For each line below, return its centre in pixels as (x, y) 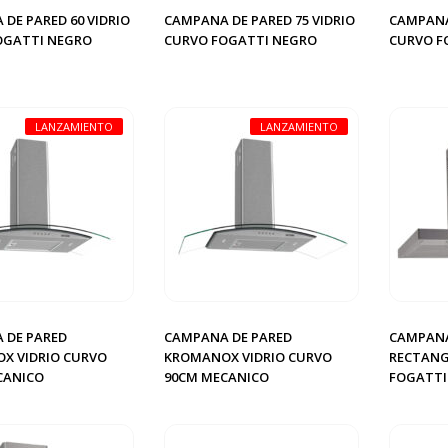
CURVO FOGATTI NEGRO (240, 40)
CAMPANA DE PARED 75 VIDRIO (259, 20)
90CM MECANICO (216, 377)
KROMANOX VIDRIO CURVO (248, 357)
